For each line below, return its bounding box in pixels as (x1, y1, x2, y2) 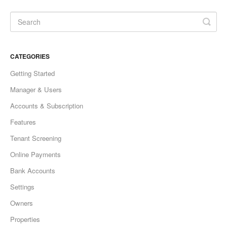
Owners (10, 198, 33, 208)
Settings (10, 182, 34, 192)
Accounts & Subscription (10, 101, 83, 111)
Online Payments (10, 149, 61, 160)
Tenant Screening (10, 133, 61, 143)
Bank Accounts (10, 166, 55, 176)
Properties (10, 214, 40, 224)
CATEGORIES (10, 52, 50, 61)
